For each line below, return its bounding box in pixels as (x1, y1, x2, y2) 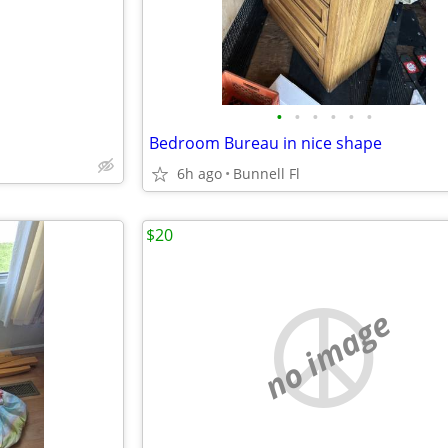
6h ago (177, 164, 222, 183)
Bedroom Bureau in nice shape (149, 132, 382, 154)
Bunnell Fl (233, 164, 300, 183)
